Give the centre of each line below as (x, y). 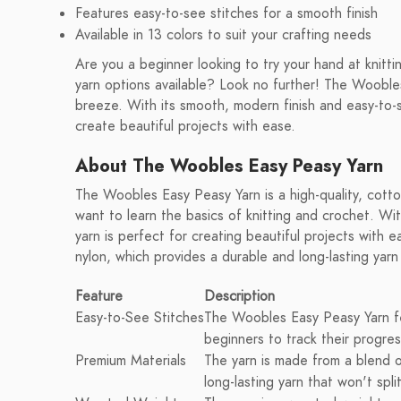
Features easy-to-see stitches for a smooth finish (226, 13)
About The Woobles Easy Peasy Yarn (229, 166)
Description (239, 296)
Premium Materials (131, 361)
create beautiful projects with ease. (185, 126)
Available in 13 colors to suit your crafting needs (223, 35)
